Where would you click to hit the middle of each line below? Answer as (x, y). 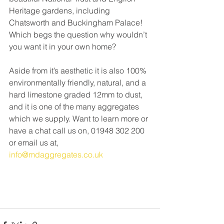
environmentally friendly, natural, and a (78, 82)
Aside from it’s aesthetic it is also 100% (79, 70)
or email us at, (35, 142)
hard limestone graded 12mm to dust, (77, 94)
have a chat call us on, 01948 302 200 (78, 130)
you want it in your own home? (63, 46)
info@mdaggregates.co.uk (56, 154)
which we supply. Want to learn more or (79, 118)
